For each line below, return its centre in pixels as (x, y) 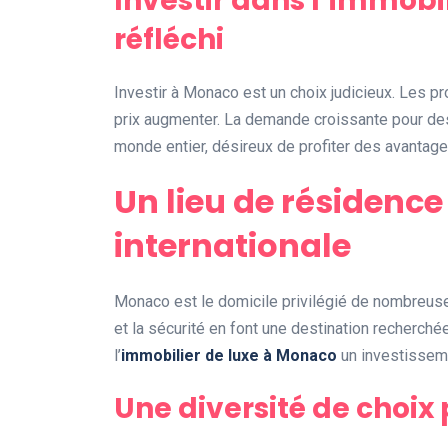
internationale (232, 245)
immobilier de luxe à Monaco (229, 355)
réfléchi (169, 39)
